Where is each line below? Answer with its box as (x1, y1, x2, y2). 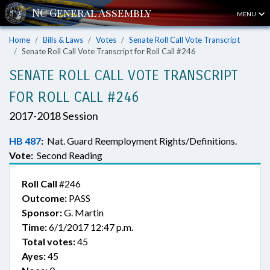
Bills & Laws (43, 35, 83, 45)
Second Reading (33, 149, 102, 161)
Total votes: (22, 236, 75, 247)
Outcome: (22, 192, 67, 204)
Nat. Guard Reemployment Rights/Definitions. (43, 135, 237, 146)
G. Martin (62, 207, 104, 218)
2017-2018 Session (9, 109, 98, 122)
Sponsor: (22, 207, 62, 218)
